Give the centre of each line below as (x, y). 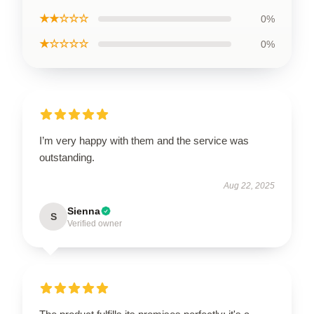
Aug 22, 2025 (249, 186)
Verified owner (95, 224)
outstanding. (67, 157)
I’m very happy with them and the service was (144, 141)
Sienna (84, 211)
